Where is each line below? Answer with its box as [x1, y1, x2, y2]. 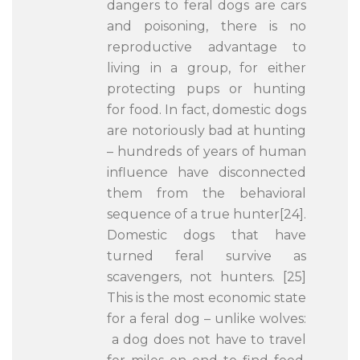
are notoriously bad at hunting [107, 123, 306, 138]
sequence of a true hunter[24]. [107, 207, 306, 222]
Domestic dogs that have [107, 227, 306, 243]
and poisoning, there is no [107, 18, 306, 34]
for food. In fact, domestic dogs [107, 102, 306, 117]
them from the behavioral [107, 186, 306, 201]
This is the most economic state [107, 290, 306, 305]
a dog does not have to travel [107, 332, 306, 347]
